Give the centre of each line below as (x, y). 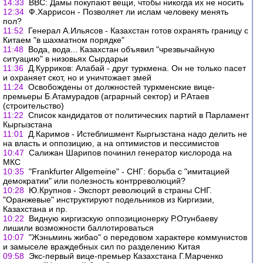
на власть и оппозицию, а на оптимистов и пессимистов (111, 143)
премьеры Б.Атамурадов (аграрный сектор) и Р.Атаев (106, 96)
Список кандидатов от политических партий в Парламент (139, 115)
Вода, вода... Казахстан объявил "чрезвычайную (122, 49)
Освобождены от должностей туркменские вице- (122, 87)
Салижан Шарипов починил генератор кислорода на (130, 153)
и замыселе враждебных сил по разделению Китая (102, 247)
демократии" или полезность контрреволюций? (94, 181)
